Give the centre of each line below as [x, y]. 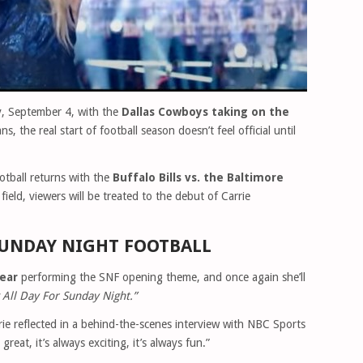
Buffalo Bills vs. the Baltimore [198, 177]
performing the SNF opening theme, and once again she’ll [162, 277]
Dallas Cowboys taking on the [205, 112]
